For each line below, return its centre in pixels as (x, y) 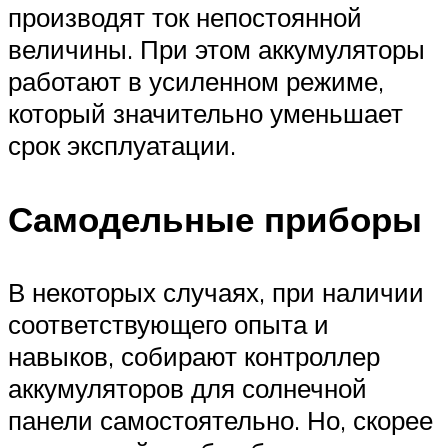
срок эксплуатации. (122, 145)
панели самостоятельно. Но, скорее (220, 419)
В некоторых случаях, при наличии (216, 291)
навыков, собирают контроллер (194, 355)
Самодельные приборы (215, 218)
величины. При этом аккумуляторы (216, 49)
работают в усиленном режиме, (196, 81)
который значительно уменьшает (205, 113)
